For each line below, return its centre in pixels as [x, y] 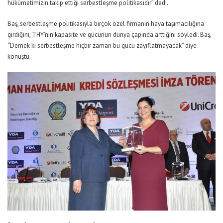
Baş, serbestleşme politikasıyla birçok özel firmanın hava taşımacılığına [106, 24]
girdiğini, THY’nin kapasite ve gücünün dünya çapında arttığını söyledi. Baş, [109, 35]
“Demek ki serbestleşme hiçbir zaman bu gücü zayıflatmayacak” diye [102, 46]
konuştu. [19, 57]
